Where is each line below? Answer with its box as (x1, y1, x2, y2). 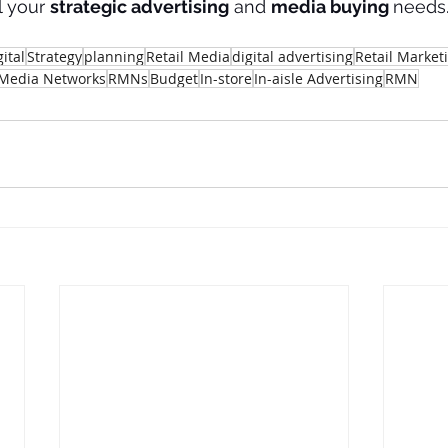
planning (84, 46, 144, 66)
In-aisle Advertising (254, 68, 383, 88)
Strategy (27, 46, 82, 66)
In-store (200, 68, 252, 88)
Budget (150, 68, 198, 88)
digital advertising (232, 46, 353, 66)
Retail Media (146, 46, 230, 66)
